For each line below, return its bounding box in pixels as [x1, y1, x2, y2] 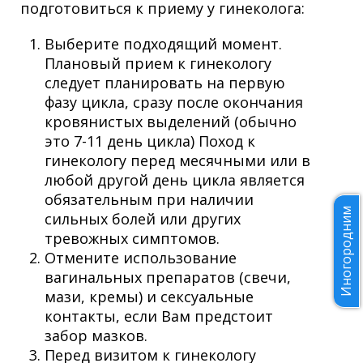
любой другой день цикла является [45, 169, 305, 190]
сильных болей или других [45, 208, 241, 228]
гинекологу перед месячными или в [45, 150, 310, 170]
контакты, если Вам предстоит [45, 305, 273, 326]
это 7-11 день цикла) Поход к [45, 130, 255, 151]
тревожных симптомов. [45, 228, 220, 248]
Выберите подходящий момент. [45, 33, 286, 53]
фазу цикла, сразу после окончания [45, 92, 303, 112]
